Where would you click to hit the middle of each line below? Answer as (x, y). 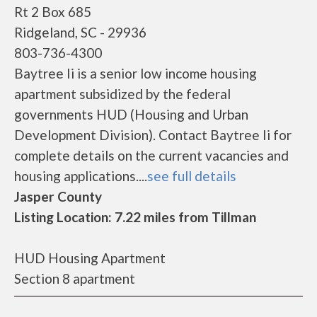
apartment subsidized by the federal (122, 94)
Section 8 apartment (75, 278)
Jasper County (58, 196)
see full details (192, 176)
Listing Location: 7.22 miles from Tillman (135, 217)
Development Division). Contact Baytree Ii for (153, 135)
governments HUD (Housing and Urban (131, 114)
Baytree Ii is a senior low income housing (136, 73)
